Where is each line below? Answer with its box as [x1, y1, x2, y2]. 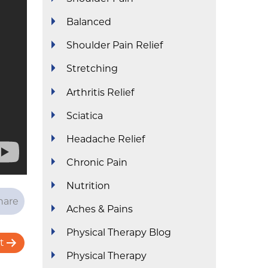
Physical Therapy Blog [66, 226, 172, 238]
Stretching [66, 63, 118, 75]
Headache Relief [66, 133, 145, 145]
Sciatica [66, 109, 103, 121]
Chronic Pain [66, 156, 128, 168]
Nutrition [66, 179, 111, 191]
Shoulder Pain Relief [66, 39, 163, 51]
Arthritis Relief [66, 86, 135, 98]
